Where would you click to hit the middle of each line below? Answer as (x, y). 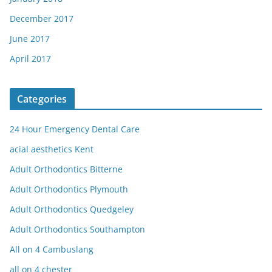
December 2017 (42, 19)
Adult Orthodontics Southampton (77, 229)
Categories (42, 99)
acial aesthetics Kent (52, 149)
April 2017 (30, 59)
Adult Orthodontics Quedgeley (72, 209)
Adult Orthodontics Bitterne (66, 169)
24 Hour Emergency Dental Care (75, 129)
